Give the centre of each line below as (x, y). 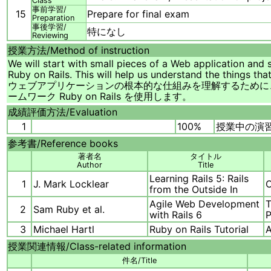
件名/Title (139, 261)
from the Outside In (194, 190)
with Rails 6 (176, 215)
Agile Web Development (204, 204)
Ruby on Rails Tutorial (199, 230)
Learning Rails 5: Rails (199, 179)
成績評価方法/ (39, 112)
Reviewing (50, 36)
